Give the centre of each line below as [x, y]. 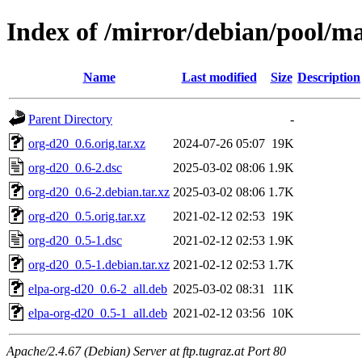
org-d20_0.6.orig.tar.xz [87, 143]
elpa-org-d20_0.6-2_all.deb [98, 288]
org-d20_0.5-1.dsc [75, 240]
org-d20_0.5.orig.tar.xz [87, 216]
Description [329, 77]
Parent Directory [70, 119]
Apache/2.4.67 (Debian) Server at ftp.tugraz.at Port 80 [146, 351]
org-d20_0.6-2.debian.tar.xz [99, 192]
